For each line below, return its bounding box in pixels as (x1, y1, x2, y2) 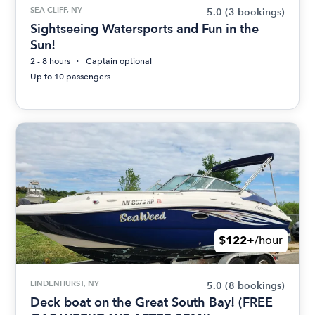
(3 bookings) (224, 6, 285, 18)
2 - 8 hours (30, 56, 71, 66)
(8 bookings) (224, 279, 285, 292)
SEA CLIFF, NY (30, 4, 83, 15)
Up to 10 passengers (30, 71, 111, 82)
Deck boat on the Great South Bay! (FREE (30, 294, 274, 309)
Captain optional (86, 56, 153, 66)
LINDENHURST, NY (30, 278, 100, 288)
